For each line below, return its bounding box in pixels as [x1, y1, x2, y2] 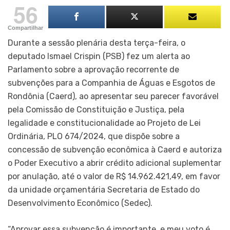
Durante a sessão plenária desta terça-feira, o [8, 37, 185, 48]
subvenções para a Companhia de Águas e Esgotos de [8, 78, 215, 88]
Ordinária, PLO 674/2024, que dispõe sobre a [8, 131, 180, 141]
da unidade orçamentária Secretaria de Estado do [8, 184, 200, 195]
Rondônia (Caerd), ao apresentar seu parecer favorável [8, 91, 219, 101]
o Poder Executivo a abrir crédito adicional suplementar [8, 158, 221, 168]
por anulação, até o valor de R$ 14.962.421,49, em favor [8, 171, 220, 181]
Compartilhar [8, 24, 43, 31]
